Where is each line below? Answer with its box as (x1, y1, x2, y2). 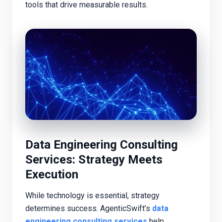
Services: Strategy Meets (25, 153, 163, 167)
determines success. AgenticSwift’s (25, 203, 152, 213)
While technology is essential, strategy (25, 190, 160, 200)
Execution (25, 167, 78, 182)
